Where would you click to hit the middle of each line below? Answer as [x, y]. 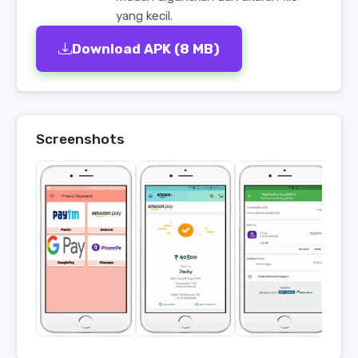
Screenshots [80, 139]
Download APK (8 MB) [146, 49]
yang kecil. [144, 16]
